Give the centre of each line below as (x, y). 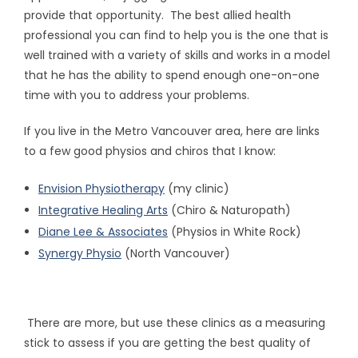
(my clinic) (197, 189)
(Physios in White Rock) (235, 232)
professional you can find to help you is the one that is (176, 35)
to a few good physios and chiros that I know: (150, 151)
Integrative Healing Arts (103, 210)
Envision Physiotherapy (101, 189)
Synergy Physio (80, 253)
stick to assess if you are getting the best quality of (167, 343)
